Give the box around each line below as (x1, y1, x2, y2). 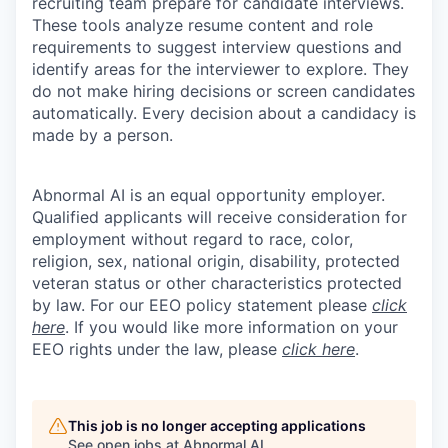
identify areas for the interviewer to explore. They (32, 58, 409, 79)
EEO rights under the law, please (32, 338, 282, 359)
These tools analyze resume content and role (32, 14, 373, 35)
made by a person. (32, 124, 173, 145)
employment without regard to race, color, (32, 228, 353, 249)
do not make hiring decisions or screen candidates (32, 80, 415, 101)
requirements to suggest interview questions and (32, 36, 402, 57)
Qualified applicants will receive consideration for (32, 206, 407, 227)
